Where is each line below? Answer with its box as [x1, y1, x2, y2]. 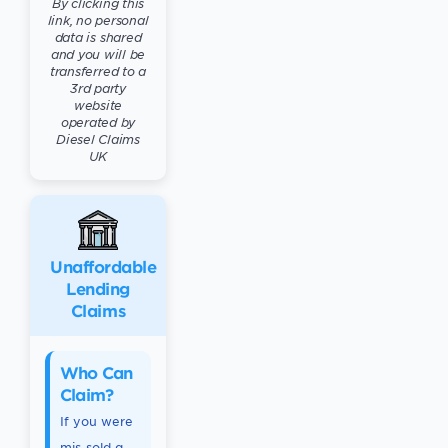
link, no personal [47, 12, 149, 28]
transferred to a [49, 63, 147, 79]
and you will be [50, 46, 146, 62]
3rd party [70, 80, 126, 96]
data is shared [54, 29, 142, 45]
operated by [60, 114, 136, 130]
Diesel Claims [56, 131, 140, 147]
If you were [60, 413, 133, 429]
